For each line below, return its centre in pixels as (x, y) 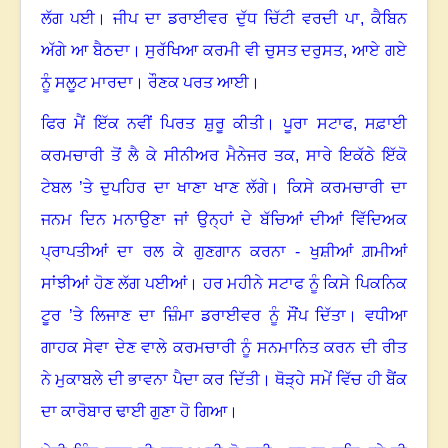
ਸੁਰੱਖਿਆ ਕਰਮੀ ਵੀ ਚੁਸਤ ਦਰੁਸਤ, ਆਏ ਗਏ (276, 51)
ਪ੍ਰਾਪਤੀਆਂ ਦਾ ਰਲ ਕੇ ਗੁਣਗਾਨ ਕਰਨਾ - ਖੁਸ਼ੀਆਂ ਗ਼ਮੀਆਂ (224, 252)
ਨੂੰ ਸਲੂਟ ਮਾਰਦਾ (87, 83)
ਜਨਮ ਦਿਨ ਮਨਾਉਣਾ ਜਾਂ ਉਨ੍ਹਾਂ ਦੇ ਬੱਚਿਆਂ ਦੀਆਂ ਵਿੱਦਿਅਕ (224, 220)
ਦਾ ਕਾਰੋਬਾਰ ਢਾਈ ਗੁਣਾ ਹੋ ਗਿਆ (134, 412)
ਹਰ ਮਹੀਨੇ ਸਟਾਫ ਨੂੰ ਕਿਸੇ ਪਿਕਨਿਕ (305, 284)
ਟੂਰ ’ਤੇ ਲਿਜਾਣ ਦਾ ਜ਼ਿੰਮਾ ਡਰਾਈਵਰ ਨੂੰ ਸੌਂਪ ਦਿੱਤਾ (194, 316)
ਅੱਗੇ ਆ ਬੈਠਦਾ (85, 51)
